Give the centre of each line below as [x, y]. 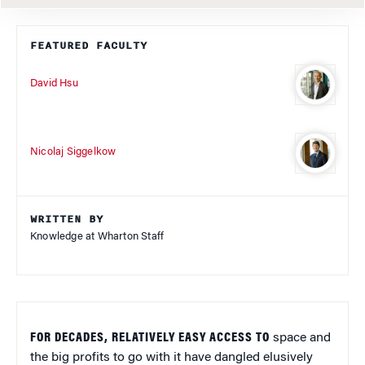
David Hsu [54, 84]
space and [300, 338]
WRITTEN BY [67, 219]
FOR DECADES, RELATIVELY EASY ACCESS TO [150, 338]
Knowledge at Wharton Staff [97, 236]
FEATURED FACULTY [89, 45]
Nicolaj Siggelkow [73, 152]
